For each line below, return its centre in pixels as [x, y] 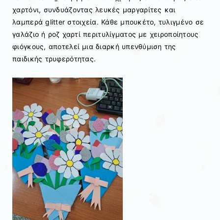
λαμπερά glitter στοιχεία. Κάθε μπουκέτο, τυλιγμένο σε [108, 22]
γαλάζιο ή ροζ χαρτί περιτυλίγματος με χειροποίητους [106, 34]
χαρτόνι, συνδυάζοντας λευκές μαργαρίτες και [94, 10]
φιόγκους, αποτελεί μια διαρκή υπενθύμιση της [94, 47]
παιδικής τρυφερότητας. [54, 59]
